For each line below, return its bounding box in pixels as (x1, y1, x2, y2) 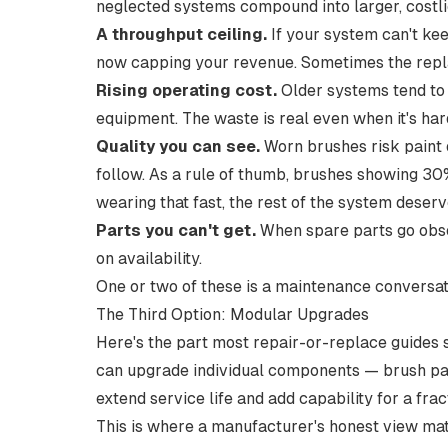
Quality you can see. (96, 137, 260, 156)
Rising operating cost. (96, 81, 277, 100)
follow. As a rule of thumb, (96, 165, 293, 184)
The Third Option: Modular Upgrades (96, 305, 369, 324)
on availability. (96, 249, 202, 268)
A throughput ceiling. (96, 25, 267, 44)
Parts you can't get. (96, 221, 256, 240)
